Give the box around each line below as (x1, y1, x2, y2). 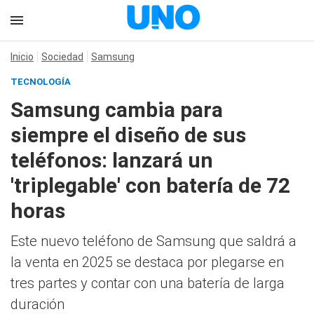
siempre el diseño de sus (11, 123, 246, 147)
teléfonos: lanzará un (11, 148, 213, 172)
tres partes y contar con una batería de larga (11, 275, 285, 292)
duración (11, 296, 64, 313)
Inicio (11, 51, 34, 62)
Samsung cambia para (11, 97, 223, 122)
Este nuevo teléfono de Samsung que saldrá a (11, 233, 296, 250)
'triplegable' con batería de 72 (11, 173, 290, 198)
